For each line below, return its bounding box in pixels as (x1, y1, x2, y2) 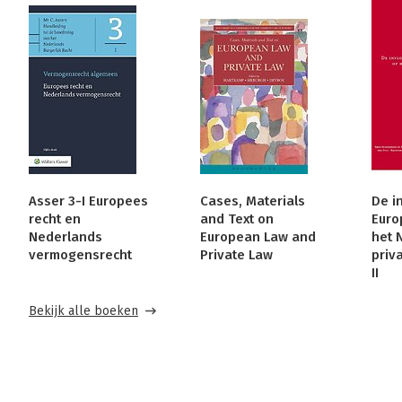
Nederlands (29, 229, 102, 246)
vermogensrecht (29, 247, 132, 264)
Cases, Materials (199, 193, 305, 210)
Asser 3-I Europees (29, 193, 148, 210)
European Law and (199, 229, 316, 246)
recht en (29, 211, 81, 228)
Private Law (199, 247, 273, 264)
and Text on (199, 211, 274, 228)
